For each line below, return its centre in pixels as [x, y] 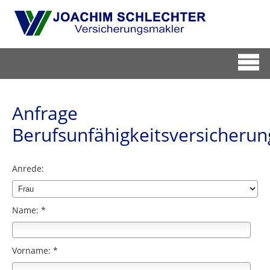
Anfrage [45, 113]
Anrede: [28, 169]
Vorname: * [35, 251]
